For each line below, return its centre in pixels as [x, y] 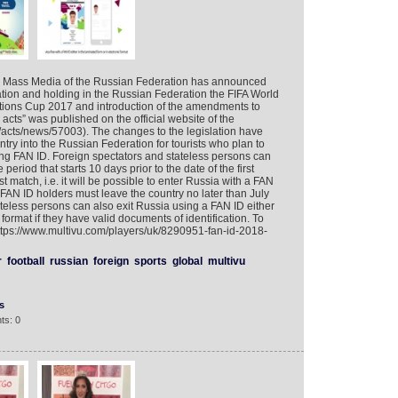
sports [150, 261]
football [25, 261]
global [187, 261]
